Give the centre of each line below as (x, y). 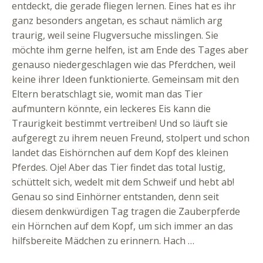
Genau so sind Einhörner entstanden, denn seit (115, 197)
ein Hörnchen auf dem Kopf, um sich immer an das (122, 226)
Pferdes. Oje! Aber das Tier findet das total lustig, (119, 167)
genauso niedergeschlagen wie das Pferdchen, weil (124, 65)
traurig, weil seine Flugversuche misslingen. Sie (115, 35)
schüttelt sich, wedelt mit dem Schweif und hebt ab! (123, 182)
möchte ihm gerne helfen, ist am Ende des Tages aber (130, 50)
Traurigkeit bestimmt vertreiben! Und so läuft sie (120, 123)
